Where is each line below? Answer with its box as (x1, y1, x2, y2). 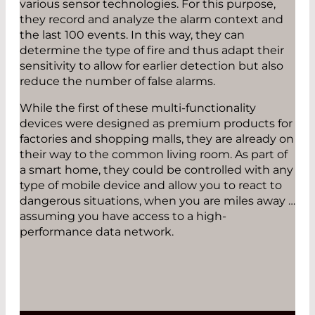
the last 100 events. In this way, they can (20, 27, 245, 41)
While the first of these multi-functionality (20, 101, 256, 115)
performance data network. (20, 224, 174, 238)
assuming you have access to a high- (20, 209, 226, 223)
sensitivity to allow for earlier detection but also (20, 58, 283, 72)
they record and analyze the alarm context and (20, 12, 283, 26)
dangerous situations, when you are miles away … (20, 193, 295, 207)
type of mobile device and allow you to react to (20, 178, 282, 192)
